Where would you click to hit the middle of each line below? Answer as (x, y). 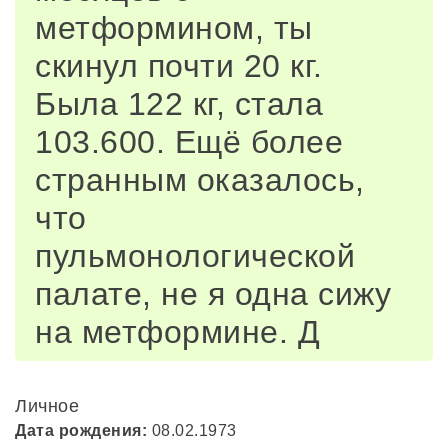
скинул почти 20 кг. (179, 66)
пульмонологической (195, 256)
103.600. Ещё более (189, 142)
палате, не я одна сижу (213, 294)
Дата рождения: (81, 430)
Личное (47, 406)
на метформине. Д (177, 332)
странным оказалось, (200, 180)
